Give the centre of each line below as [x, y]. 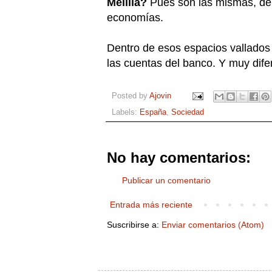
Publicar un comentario [166, 180]
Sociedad [188, 112]
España [153, 112]
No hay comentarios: [179, 157]
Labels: [126, 112]
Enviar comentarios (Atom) [213, 224]
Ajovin [160, 96]
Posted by [131, 96]
